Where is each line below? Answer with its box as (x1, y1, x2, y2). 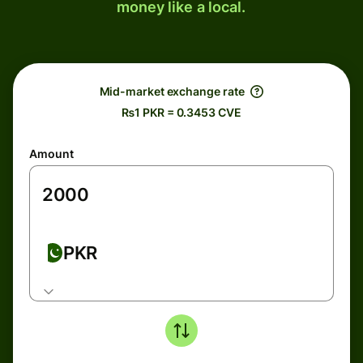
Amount (29, 147, 74, 160)
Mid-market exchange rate (99, 84, 245, 98)
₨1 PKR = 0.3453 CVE (122, 105, 241, 119)
